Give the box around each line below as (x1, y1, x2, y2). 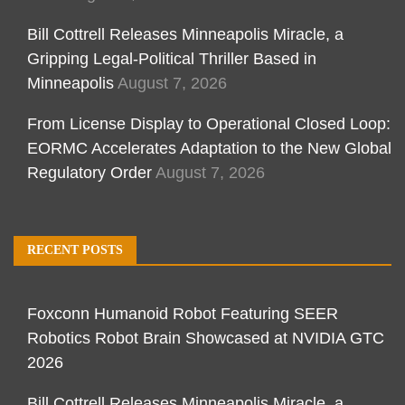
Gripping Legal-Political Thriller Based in (27, 49, 316, 68)
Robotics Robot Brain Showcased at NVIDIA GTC (27, 328, 384, 347)
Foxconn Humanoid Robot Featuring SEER (27, 304, 338, 323)
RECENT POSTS (27, 242, 123, 257)
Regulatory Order (27, 163, 152, 182)
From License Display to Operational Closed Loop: (27, 114, 391, 133)
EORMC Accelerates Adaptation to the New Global (27, 138, 391, 157)
